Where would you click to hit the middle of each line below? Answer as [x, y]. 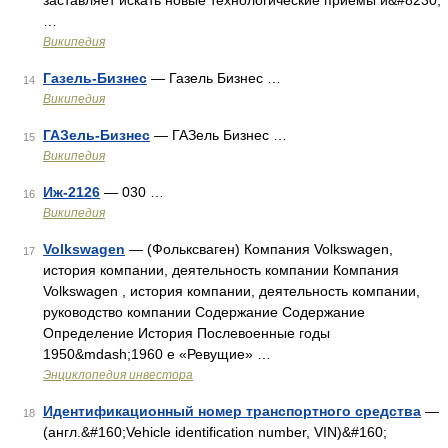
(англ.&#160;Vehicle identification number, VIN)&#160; [215, 432]
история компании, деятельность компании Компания [221, 270]
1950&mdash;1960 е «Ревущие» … [157, 354]
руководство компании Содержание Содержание [204, 312]
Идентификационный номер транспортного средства [232, 411]
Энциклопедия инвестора [118, 375]
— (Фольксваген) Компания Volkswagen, [259, 249]
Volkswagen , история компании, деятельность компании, [231, 291]
